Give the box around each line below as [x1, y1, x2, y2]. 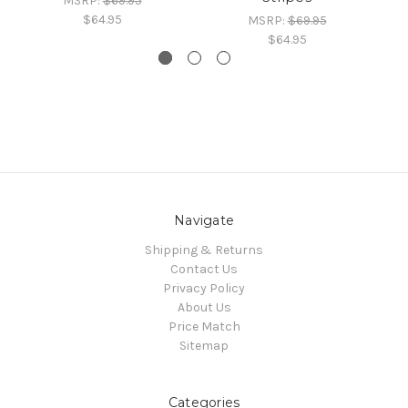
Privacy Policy [163, 280, 245, 297]
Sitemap [179, 338, 229, 354]
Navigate [174, 212, 234, 229]
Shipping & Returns [145, 242, 263, 259]
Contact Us [170, 261, 238, 278]
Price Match [168, 319, 240, 335]
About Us [177, 300, 231, 316]
